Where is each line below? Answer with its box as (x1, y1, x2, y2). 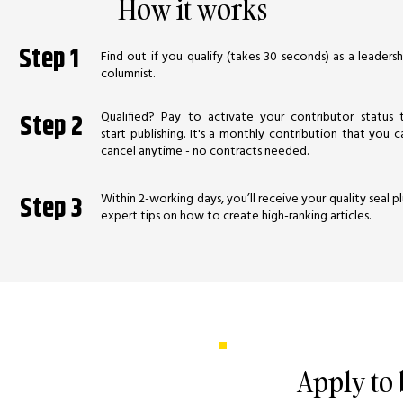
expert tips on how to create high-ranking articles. (101, 207, 371, 223)
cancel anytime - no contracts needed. (101, 142, 309, 158)
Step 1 (19, 43, 79, 74)
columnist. (101, 65, 155, 81)
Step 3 (19, 193, 83, 223)
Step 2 (19, 111, 83, 141)
